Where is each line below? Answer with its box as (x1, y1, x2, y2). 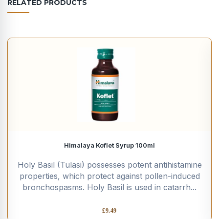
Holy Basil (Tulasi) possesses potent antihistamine (17, 160, 202, 170)
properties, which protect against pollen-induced (19, 171, 200, 181)
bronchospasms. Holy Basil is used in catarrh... (22, 182, 197, 193)
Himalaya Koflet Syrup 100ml (96, 141, 155, 150)
